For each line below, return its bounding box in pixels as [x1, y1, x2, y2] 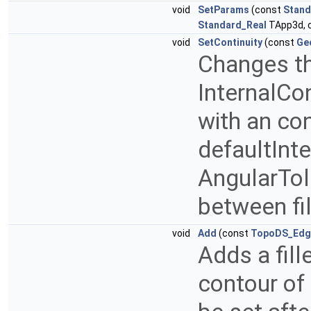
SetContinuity [198, 37, 262, 49]
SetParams [198, 4, 249, 16]
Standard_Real [198, 19, 267, 31]
